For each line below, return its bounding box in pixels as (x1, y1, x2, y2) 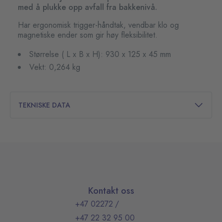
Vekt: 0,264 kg (29, 61, 80, 73)
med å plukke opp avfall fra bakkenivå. (18, 1, 157, 13)
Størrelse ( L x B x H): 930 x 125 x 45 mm (29, 49, 171, 60)
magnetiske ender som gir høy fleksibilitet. (18, 29, 158, 41)
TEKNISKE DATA (18, 100, 70, 110)
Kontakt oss (88, 184, 134, 198)
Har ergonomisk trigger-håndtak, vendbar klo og (18, 19, 179, 31)
